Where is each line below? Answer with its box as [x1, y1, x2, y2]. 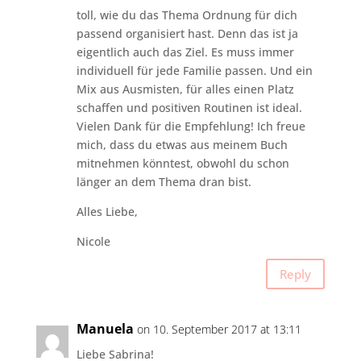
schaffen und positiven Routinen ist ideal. [76, 100, 302, 116]
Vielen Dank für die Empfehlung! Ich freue [76, 118, 305, 135]
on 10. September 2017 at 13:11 [136, 322, 301, 338]
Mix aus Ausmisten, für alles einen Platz [76, 81, 294, 98]
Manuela [76, 320, 134, 338]
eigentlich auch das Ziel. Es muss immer [76, 44, 294, 60]
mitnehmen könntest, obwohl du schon [76, 156, 289, 172]
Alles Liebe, [76, 204, 138, 220]
